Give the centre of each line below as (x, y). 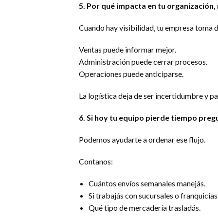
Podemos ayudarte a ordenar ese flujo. (142, 139)
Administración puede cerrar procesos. (143, 62)
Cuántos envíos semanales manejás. (147, 183)
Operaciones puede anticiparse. (131, 74)
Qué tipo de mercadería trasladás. (145, 208)
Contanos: (96, 161)
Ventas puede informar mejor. (127, 49)
